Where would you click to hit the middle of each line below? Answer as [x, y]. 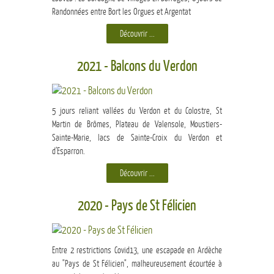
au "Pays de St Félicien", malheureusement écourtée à [137, 264]
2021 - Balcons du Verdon [137, 67]
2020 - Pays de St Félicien [137, 206]
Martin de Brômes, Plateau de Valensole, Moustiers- [137, 124]
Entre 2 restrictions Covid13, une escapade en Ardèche [137, 250]
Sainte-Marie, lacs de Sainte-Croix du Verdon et [137, 138]
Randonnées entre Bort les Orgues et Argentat [121, 12]
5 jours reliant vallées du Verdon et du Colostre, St [137, 111]
